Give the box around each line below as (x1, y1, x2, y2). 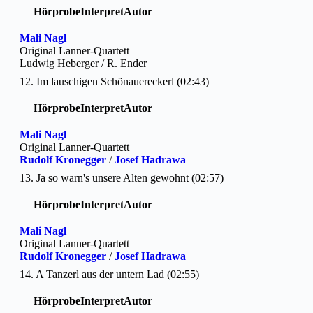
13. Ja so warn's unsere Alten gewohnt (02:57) (20, 171, 224, 184)
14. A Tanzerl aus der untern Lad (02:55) (20, 268, 199, 280)
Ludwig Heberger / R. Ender (20, 57, 147, 69)
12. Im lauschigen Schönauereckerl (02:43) (20, 75, 209, 87)
